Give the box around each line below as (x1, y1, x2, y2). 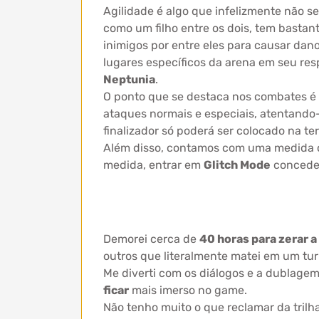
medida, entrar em (103, 158, 204, 172)
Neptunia (103, 73, 155, 86)
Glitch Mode (204, 158, 271, 172)
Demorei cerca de (103, 232, 199, 246)
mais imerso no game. (129, 283, 247, 297)
